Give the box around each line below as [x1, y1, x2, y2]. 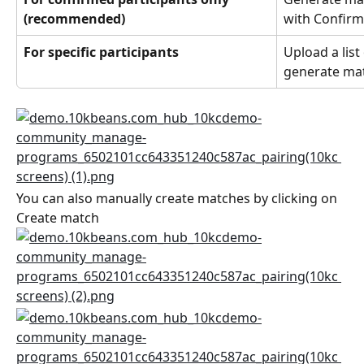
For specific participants [24, 43, 179, 62]
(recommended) [24, 10, 125, 28]
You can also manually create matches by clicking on [16, 189, 340, 208]
